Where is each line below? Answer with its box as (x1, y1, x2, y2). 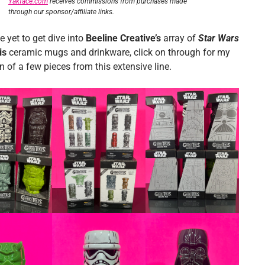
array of (161, 33, 198, 44)
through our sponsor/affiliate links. (8, 8, 114, 16)
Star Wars (198, 33, 239, 44)
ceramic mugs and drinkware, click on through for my (7, 47, 230, 58)
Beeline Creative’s (86, 33, 161, 44)
